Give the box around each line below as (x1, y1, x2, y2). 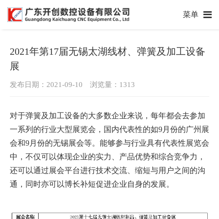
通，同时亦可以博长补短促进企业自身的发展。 (10, 180, 174, 188)
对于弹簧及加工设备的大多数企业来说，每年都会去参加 (10, 111, 205, 120)
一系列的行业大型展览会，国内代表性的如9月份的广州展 (10, 125, 209, 133)
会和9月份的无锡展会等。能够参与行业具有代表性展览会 (10, 139, 209, 147)
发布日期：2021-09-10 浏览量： (10, 81, 119, 88)
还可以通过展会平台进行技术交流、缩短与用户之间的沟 (10, 166, 205, 175)
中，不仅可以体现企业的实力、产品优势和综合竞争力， (10, 153, 205, 161)
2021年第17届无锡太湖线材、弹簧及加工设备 (10, 46, 205, 57)
